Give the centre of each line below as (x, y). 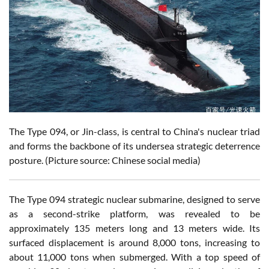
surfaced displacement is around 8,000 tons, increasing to (134, 243)
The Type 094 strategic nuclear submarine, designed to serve (134, 199)
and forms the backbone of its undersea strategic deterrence (134, 146)
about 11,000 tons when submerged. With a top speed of (134, 257)
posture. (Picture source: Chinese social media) (105, 160)
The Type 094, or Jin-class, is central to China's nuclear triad (134, 131)
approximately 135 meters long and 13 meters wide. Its (134, 228)
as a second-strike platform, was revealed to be (134, 214)
